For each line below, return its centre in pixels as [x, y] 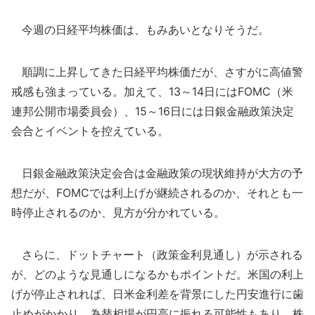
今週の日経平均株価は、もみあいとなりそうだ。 [140, 30]
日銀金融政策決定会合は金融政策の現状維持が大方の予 [157, 173]
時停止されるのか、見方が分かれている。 [118, 212]
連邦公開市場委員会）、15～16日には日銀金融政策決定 [153, 111]
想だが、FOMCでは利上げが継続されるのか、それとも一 [157, 193]
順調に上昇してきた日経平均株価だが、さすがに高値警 [157, 72]
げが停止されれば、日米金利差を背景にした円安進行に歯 [157, 294]
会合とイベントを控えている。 [90, 131]
